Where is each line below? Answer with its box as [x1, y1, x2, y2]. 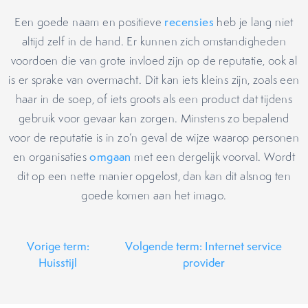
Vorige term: [26, 239, 89, 254]
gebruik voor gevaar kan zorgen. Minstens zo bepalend [19, 111, 289, 126]
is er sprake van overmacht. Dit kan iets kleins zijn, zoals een [8, 72, 300, 87]
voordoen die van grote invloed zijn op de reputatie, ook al [10, 53, 298, 68]
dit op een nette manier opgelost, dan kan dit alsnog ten [16, 168, 291, 184]
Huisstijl [38, 255, 78, 270]
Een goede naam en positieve [14, 14, 165, 30]
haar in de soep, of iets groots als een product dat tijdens [15, 91, 293, 107]
